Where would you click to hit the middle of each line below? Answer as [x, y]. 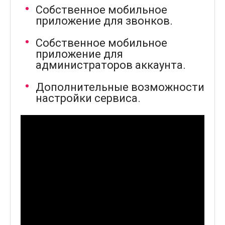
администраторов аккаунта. [111, 65]
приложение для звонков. [104, 21]
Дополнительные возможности [120, 87]
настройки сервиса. [88, 98]
